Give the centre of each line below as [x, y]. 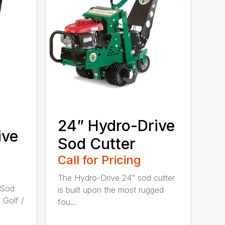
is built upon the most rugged [111, 190]
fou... [67, 202]
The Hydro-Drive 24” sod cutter [117, 178]
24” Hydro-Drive [117, 125]
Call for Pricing [100, 160]
